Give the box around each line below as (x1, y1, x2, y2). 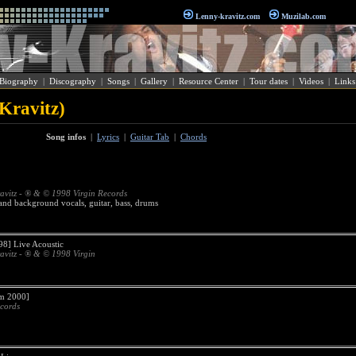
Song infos (46, 132, 86, 141)
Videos (298, 76, 323, 86)
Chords (180, 132, 207, 141)
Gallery (140, 76, 168, 86)
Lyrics (97, 132, 119, 141)
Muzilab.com (281, 12, 326, 21)
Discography (48, 76, 96, 86)
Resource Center (178, 76, 238, 86)
